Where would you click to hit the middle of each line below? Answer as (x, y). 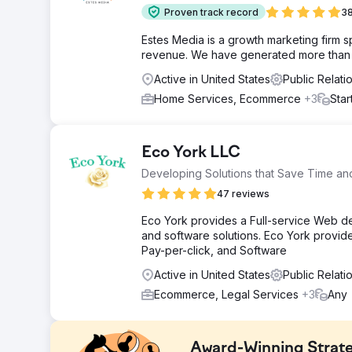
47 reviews (243, 194)
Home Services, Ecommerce (229, 99)
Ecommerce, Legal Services (228, 294)
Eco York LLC (191, 153)
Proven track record (211, 12)
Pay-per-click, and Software (214, 250)
